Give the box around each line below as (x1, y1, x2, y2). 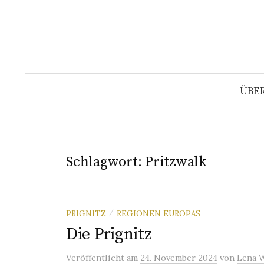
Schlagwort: (66, 153, 146, 171)
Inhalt (23, 34, 53, 47)
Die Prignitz (66, 223, 152, 245)
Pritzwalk (145, 153, 207, 171)
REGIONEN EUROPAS (117, 207, 200, 219)
